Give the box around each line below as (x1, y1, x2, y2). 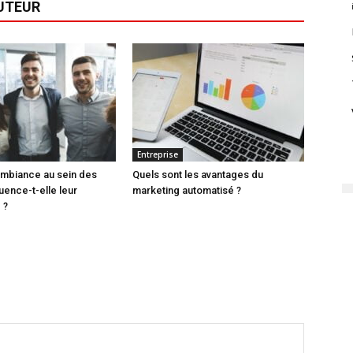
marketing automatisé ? (132, 184, 241, 196)
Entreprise (137, 149, 178, 160)
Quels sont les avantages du (132, 169, 263, 180)
